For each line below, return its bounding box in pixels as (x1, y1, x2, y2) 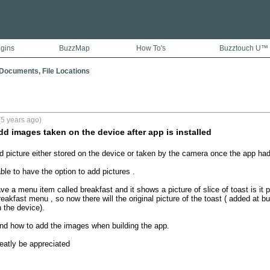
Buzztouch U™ (219, 44, 268, 52)
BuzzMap (58, 44, 90, 52)
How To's (136, 44, 166, 52)
